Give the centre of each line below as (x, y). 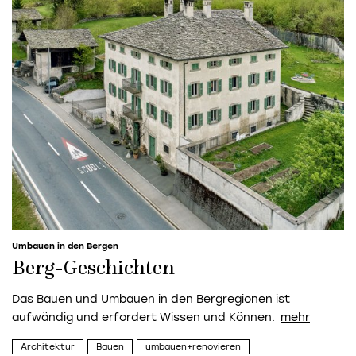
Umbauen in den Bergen (65, 246)
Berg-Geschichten (93, 269)
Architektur (48, 346)
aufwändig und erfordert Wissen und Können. (143, 318)
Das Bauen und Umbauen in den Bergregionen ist (151, 300)
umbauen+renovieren (193, 346)
